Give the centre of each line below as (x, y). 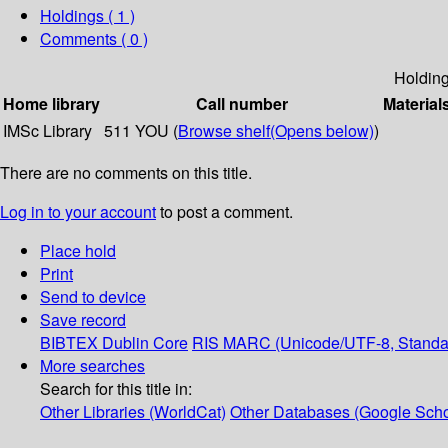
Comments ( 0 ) (94, 39)
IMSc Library (47, 131)
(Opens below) (322, 131)
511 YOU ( (141, 131)
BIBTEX (69, 343)
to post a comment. (224, 212)
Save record (83, 320)
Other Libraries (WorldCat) (133, 412)
